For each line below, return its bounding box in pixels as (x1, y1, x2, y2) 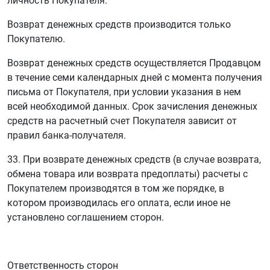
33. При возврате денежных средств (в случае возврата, (7, 154, 261, 165)
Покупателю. (7, 33, 65, 45)
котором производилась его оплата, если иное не (7, 197, 230, 209)
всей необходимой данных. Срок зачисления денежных (7, 101, 257, 112)
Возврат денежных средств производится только (7, 19, 231, 30)
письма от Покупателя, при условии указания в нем (7, 86, 241, 98)
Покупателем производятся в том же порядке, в (7, 183, 224, 194)
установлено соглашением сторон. (7, 212, 164, 223)
